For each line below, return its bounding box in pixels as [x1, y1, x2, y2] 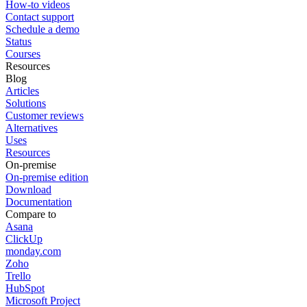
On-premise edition [5, 171, 88, 184]
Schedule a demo [5, 23, 79, 36]
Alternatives [5, 122, 58, 134]
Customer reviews [5, 110, 84, 122]
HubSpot [5, 282, 45, 295]
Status [5, 36, 32, 48]
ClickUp [5, 233, 42, 245]
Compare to [5, 208, 56, 221]
